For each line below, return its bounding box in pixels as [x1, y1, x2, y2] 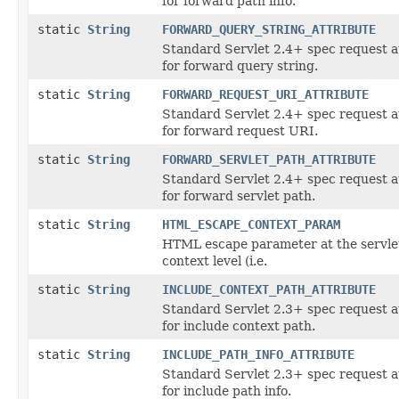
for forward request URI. [162, 123, 318, 138]
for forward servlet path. [162, 188, 315, 203]
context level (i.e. [162, 253, 267, 268]
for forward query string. [162, 58, 318, 73]
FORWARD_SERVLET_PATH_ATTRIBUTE [162, 151, 376, 167]
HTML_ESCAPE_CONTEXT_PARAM [162, 216, 340, 232]
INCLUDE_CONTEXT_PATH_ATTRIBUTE [162, 281, 376, 297]
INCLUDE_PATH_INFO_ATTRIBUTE [162, 346, 354, 362]
